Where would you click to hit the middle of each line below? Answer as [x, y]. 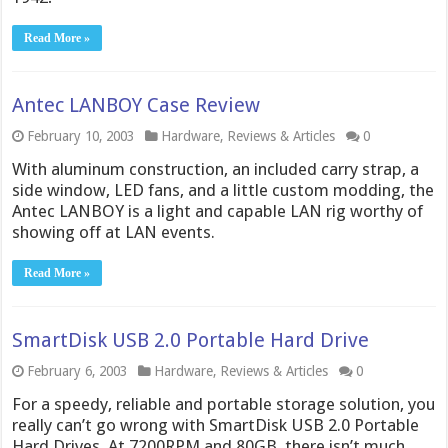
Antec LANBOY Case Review [136, 105]
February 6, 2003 [77, 371]
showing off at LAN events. [114, 232]
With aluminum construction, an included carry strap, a [216, 169]
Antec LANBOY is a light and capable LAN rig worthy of [218, 211]
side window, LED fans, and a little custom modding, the [223, 190]
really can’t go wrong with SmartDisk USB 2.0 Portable [216, 425]
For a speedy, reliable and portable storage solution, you [224, 404]
